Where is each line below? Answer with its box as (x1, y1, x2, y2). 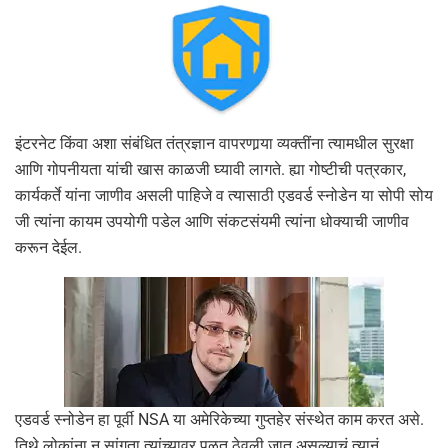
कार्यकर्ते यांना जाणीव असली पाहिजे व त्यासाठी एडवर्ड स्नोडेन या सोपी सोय (15, 185, 433, 205)
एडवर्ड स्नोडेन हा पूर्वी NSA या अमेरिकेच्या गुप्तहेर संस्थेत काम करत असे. (15, 409, 424, 429)
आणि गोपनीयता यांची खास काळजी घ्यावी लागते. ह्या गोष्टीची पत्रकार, (15, 159, 406, 179)
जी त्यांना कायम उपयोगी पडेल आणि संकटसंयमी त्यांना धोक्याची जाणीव (15, 211, 409, 231)
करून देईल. (15, 237, 82, 257)
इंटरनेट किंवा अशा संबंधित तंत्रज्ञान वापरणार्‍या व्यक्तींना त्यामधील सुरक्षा (15, 133, 414, 153)
